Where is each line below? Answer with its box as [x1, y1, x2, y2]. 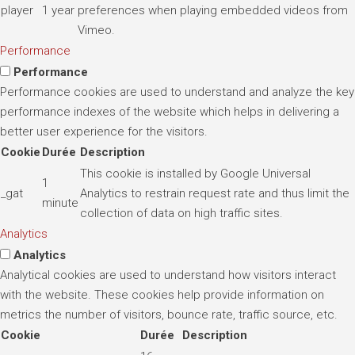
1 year [42, 2, 74, 17]
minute [42, 195, 78, 210]
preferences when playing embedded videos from [78, 2, 348, 17]
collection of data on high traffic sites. [80, 205, 283, 220]
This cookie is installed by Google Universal [80, 166, 311, 181]
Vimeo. [78, 22, 115, 37]
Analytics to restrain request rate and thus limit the [80, 185, 349, 200]
